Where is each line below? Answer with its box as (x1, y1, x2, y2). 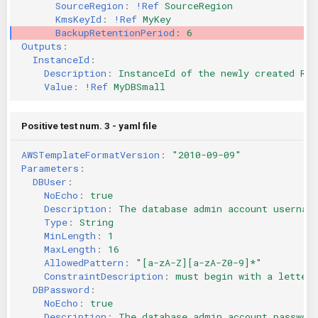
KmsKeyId (55, 12, 102, 26)
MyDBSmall (114, 79, 165, 93)
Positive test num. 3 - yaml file (21, 120, 157, 131)
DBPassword (33, 283, 89, 296)
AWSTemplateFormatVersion (21, 148, 160, 161)
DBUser (33, 175, 67, 188)
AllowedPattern (44, 256, 124, 269)
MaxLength (44, 242, 96, 256)
